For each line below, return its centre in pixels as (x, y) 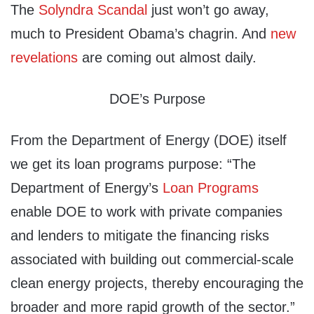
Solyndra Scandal (93, 10)
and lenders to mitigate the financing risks (140, 236)
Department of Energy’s (87, 188)
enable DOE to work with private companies (146, 212)
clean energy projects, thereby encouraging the (157, 284)
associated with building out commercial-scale (152, 260)
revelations (44, 58)
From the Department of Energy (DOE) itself (149, 141)
